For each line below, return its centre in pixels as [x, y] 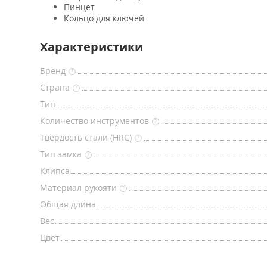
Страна [55, 87]
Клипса [55, 171]
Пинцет [79, 7]
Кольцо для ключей [104, 18]
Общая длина [68, 204]
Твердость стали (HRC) [86, 137]
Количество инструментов [94, 121]
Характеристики [91, 47]
